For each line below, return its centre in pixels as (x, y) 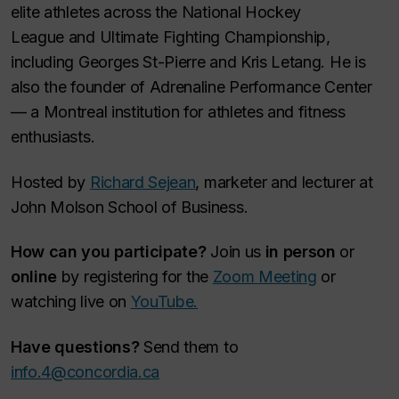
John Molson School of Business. (130, 207)
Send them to (189, 346)
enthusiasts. (53, 137)
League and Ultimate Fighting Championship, (171, 37)
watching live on (71, 302)
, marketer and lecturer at (284, 182)
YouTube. (164, 302)
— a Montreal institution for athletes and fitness (178, 112)
